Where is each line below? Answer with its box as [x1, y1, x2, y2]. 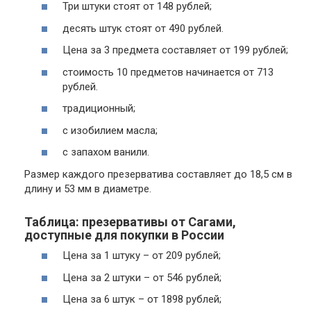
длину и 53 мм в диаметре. [24, 182, 151, 195]
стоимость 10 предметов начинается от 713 [62, 65, 274, 78]
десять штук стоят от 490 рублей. [62, 22, 224, 35]
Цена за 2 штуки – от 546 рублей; [62, 271, 221, 284]
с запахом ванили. [62, 146, 149, 158]
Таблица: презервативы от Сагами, [24, 214, 236, 229]
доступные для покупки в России [24, 227, 224, 242]
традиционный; [62, 102, 135, 115]
